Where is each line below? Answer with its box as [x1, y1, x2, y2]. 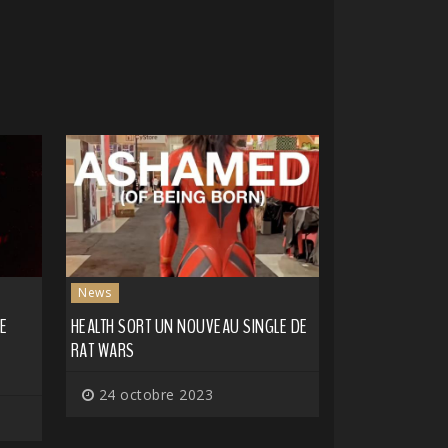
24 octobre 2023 [94, 385, 213, 405]
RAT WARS [70, 337, 135, 365]
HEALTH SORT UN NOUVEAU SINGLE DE [70, 313, 308, 341]
